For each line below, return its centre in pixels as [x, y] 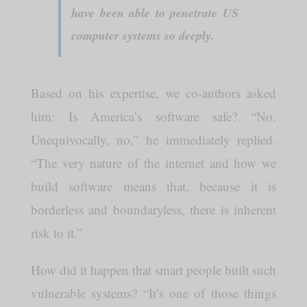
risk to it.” [56, 233]
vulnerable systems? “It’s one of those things [153, 293]
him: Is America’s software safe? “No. [153, 116]
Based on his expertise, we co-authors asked [153, 93]
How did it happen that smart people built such [153, 270]
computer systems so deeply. [143, 35]
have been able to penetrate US [155, 13]
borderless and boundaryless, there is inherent [153, 209]
